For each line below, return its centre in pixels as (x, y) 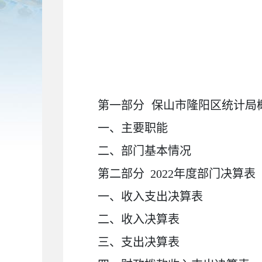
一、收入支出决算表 (151, 196)
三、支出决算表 (139, 242)
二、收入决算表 (139, 219)
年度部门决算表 (215, 174)
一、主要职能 (133, 128)
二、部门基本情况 (145, 151)
